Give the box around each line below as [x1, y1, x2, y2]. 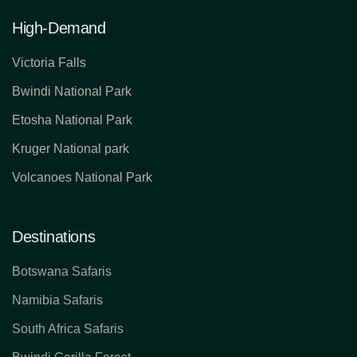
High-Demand [12, 19, 106, 37]
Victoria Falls [12, 56, 86, 70]
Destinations [12, 228, 96, 246]
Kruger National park [12, 142, 129, 156]
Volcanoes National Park [12, 171, 152, 185]
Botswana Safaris [12, 265, 112, 279]
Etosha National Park [12, 113, 132, 127]
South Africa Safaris [12, 322, 124, 336]
